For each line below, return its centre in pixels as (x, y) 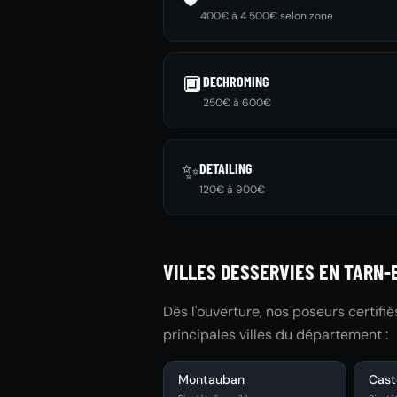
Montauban (211, 379)
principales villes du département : (276, 335)
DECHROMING (236, 81)
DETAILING (226, 168)
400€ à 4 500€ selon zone (267, 16)
